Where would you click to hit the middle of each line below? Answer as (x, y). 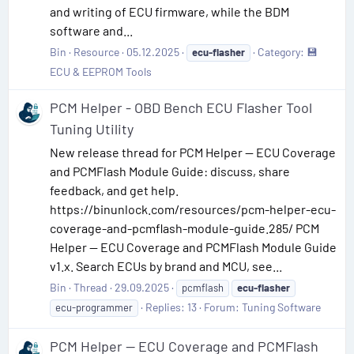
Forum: (223, 307)
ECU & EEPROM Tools (101, 71)
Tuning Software (281, 307)
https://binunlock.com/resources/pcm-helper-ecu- (193, 209)
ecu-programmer (94, 307)
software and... (91, 30)
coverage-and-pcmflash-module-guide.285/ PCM (185, 228)
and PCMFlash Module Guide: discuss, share (170, 171)
